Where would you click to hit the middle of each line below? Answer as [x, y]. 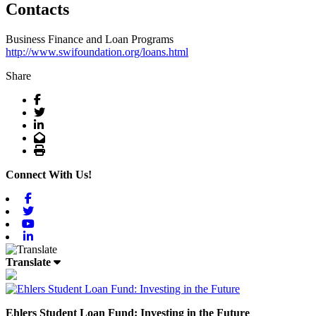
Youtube [53, 223]
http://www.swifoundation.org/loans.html [97, 51]
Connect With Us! [49, 174]
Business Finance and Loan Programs [90, 39]
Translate [28, 262]
